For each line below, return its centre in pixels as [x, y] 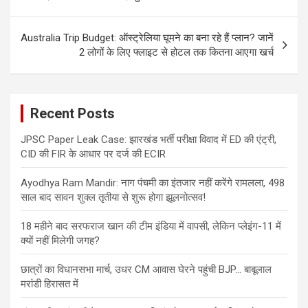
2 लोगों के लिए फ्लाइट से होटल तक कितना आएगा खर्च [176, 52]
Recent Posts [73, 113]
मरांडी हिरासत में [49, 284]
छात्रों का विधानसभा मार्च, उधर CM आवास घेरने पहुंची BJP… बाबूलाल [146, 269]
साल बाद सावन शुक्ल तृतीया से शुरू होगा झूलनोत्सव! [113, 197]
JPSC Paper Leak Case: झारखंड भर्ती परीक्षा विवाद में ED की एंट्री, [148, 139]
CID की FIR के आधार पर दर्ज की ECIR [93, 154]
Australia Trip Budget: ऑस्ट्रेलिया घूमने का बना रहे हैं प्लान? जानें [147, 37]
